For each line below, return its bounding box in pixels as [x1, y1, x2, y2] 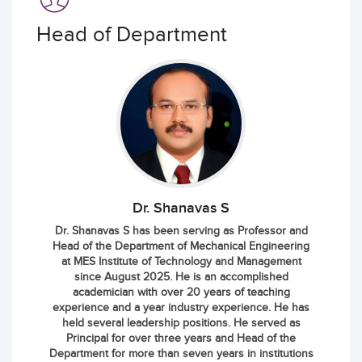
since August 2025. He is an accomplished [74, 271, 288, 284]
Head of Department [36, 23, 227, 48]
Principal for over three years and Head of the [66, 332, 296, 345]
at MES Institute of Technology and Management [61, 255, 301, 268]
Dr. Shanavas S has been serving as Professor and [54, 225, 308, 238]
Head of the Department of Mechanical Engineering [53, 240, 309, 253]
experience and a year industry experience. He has [53, 301, 309, 314]
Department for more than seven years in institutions [48, 347, 314, 360]
